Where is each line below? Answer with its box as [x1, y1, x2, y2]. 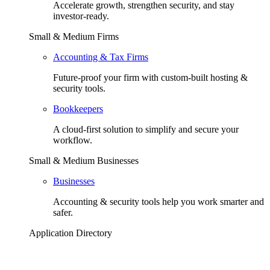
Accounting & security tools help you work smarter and [53, 196, 264, 207]
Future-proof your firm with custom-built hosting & [53, 72, 248, 83]
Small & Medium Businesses [29, 155, 139, 166]
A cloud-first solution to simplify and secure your [53, 124, 239, 134]
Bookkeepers [53, 104, 103, 114]
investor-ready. [53, 11, 109, 21]
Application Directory [29, 228, 112, 238]
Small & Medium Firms [29, 31, 119, 42]
